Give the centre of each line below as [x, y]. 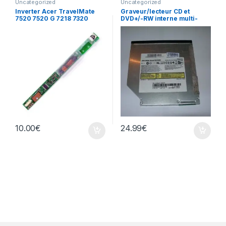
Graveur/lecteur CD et [155, 11]
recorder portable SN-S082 [164, 25]
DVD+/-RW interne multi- [159, 18]
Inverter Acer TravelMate [55, 11]
